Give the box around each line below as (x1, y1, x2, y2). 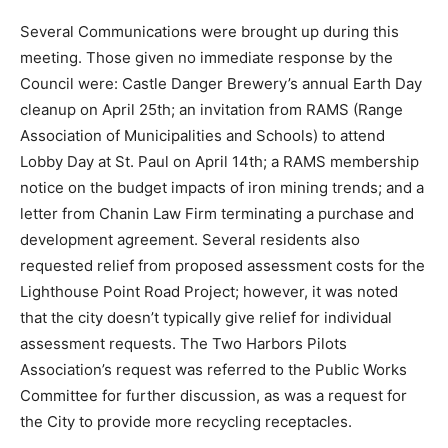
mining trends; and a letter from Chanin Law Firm (20, 311, 365, 331)
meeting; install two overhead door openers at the (20, 51, 373, 71)
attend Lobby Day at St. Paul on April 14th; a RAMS (20, 259, 375, 279)
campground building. (20, 77, 174, 97)
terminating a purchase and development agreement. (20, 337, 395, 357)
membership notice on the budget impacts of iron (20, 285, 369, 305)
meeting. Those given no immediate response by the (20, 155, 393, 175)
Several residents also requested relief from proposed (20, 363, 405, 383)
